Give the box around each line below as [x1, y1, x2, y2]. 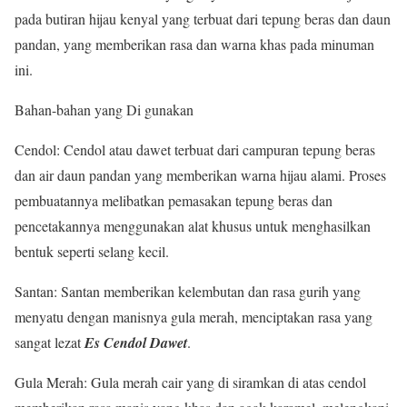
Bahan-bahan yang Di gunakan [15, 99, 194, 119]
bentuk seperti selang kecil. [15, 241, 169, 261]
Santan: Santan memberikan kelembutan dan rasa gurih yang [15, 281, 361, 301]
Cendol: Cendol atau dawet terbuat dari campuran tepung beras [15, 139, 375, 159]
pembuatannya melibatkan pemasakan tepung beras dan [15, 190, 333, 210]
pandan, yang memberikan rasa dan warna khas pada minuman [15, 34, 374, 54]
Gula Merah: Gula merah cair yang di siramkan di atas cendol [15, 372, 366, 392]
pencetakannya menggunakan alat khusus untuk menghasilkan [15, 215, 371, 235]
